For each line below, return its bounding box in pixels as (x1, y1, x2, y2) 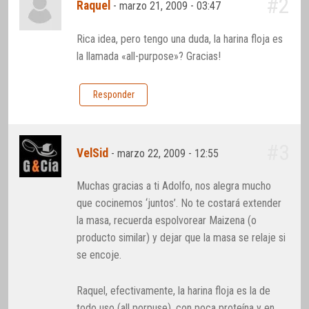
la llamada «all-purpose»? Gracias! (77, 49, 221, 63)
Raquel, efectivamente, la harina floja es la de (77, 283, 271, 297)
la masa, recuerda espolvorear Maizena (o (77, 213, 257, 227)
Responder (92, 89, 134, 101)
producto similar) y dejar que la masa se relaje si (77, 230, 286, 244)
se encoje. (77, 248, 122, 261)
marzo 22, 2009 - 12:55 (117, 146, 222, 160)
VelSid (77, 146, 109, 160)
